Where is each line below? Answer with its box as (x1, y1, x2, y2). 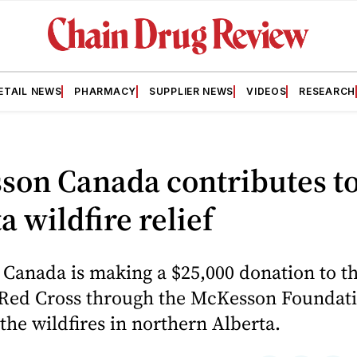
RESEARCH (299, 84, 355, 97)
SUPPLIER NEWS (149, 84, 234, 97)
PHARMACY (74, 84, 136, 97)
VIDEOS (246, 84, 287, 97)
